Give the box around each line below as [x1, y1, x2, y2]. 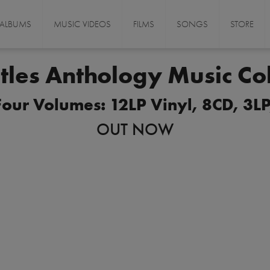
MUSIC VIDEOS [54, 19, 111, 30]
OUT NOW [96, 119, 174, 140]
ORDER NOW [104, 152, 160, 164]
